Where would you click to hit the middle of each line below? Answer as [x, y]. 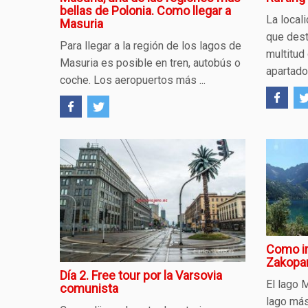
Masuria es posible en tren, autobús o [150, 63]
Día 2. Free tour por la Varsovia [141, 276]
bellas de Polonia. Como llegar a [145, 11]
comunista [89, 289]
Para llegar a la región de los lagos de [151, 46]
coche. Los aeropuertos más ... [133, 80]
